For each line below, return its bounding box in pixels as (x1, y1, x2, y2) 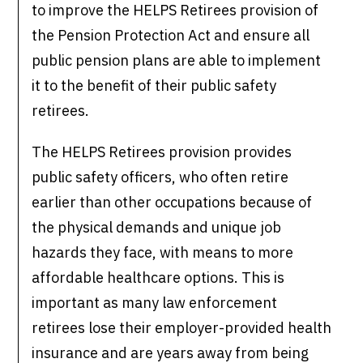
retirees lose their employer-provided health (32, 318, 332, 338)
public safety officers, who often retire (32, 168, 289, 187)
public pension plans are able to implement (32, 51, 322, 70)
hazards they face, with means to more (32, 243, 294, 263)
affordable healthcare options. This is (32, 268, 285, 288)
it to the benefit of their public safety (32, 76, 277, 96)
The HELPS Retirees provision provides (32, 143, 293, 162)
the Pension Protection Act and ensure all (32, 26, 310, 45)
